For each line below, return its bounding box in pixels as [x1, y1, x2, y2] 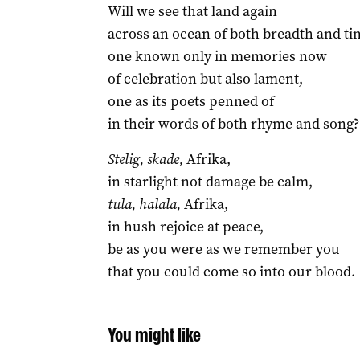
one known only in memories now [107, 47, 327, 66]
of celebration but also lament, [107, 69, 303, 88]
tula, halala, [107, 194, 181, 214]
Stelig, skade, [107, 149, 183, 169]
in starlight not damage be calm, [107, 172, 313, 191]
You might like [107, 323, 201, 346]
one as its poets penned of [107, 92, 274, 111]
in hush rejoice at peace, [107, 217, 264, 236]
